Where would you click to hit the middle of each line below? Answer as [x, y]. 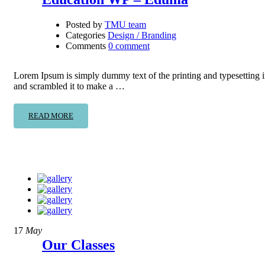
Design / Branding [142, 35]
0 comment [129, 46]
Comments [86, 46]
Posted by [84, 24]
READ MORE [51, 115]
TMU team [125, 24]
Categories [85, 35]
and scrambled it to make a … [69, 86]
